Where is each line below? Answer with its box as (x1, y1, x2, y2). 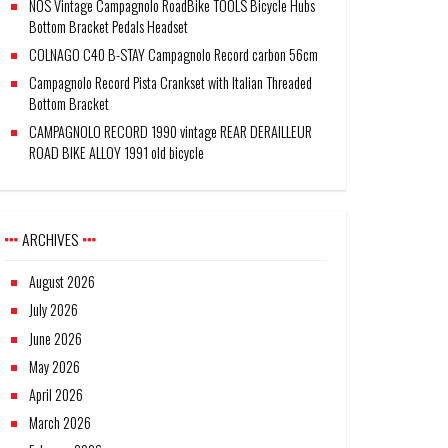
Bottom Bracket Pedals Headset (29, 15, 189, 37)
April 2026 (29, 383, 84, 405)
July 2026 (29, 299, 79, 321)
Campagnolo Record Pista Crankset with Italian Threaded (29, 72, 313, 94)
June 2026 (29, 327, 83, 349)
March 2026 (29, 412, 92, 434)
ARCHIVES (22, 227, 78, 252)
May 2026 (29, 355, 81, 377)
